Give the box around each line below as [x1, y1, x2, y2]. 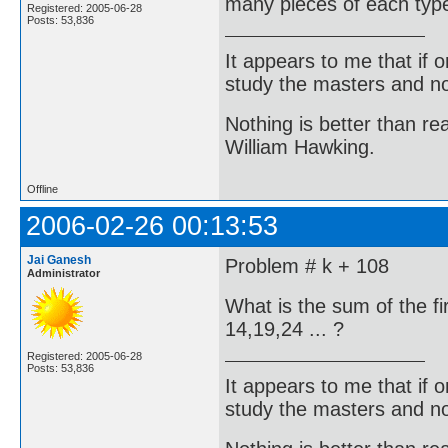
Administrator [27, 267, 100, 279]
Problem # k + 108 [225, 255, 389, 278]
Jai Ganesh [27, 253, 91, 267]
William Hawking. [225, 135, 375, 158]
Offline [27, 183, 58, 195]
